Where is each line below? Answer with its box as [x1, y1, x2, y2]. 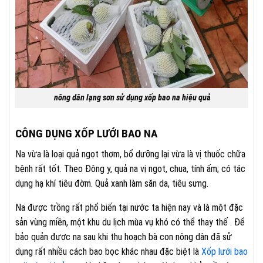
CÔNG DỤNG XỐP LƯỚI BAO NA [15, 127, 157, 141]
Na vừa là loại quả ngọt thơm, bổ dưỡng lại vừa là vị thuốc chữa [15, 148, 245, 160]
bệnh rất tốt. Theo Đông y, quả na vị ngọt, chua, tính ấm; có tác [15, 163, 245, 174]
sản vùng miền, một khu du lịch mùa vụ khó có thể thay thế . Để [15, 216, 245, 228]
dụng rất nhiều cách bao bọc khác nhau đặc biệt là [15, 245, 201, 257]
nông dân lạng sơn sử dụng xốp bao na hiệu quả [52, 93, 211, 103]
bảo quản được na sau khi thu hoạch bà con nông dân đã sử [15, 231, 232, 242]
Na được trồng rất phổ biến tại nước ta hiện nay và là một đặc [15, 201, 243, 213]
